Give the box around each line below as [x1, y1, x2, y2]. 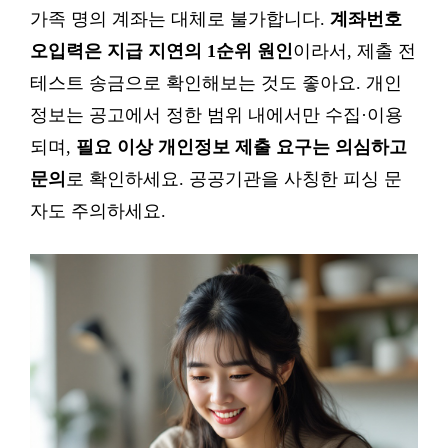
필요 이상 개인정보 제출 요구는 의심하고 [76, 137, 407, 157]
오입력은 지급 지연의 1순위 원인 [30, 41, 293, 61]
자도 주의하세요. [30, 201, 166, 221]
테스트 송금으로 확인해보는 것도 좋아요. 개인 [30, 73, 402, 93]
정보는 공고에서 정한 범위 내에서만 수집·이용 [30, 105, 403, 125]
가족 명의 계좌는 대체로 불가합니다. [30, 9, 330, 29]
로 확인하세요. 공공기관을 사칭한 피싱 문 [66, 169, 402, 189]
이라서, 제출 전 [293, 41, 416, 61]
